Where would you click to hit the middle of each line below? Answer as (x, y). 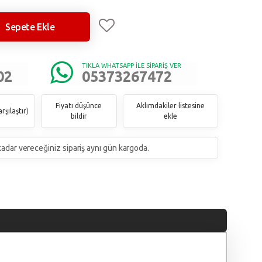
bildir (79, 116)
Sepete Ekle (30, 27)
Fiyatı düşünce (79, 106)
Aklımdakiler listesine (170, 106)
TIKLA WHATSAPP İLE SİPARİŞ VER (132, 66)
